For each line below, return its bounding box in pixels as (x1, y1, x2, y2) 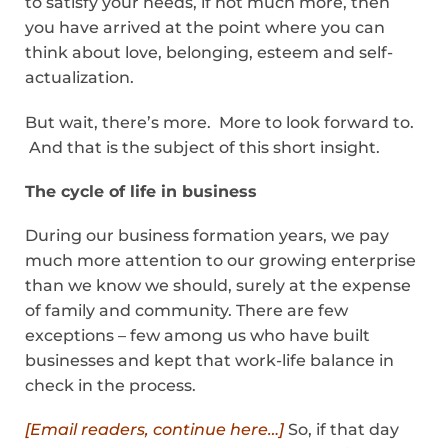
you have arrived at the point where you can (25, 18, 385, 38)
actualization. (25, 68, 134, 88)
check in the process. (25, 375, 196, 395)
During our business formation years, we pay (25, 225, 389, 245)
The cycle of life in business (25, 181, 257, 201)
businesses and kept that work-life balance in (25, 350, 394, 370)
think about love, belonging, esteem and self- (25, 43, 393, 63)
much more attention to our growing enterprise (25, 250, 416, 270)
